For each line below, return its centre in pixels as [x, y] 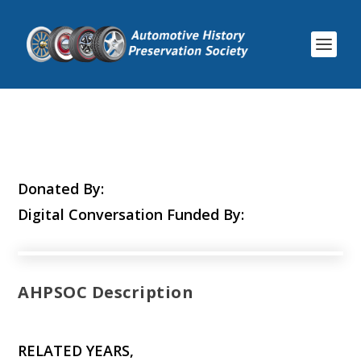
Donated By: [61, 189]
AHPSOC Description [106, 292]
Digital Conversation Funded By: [131, 214]
